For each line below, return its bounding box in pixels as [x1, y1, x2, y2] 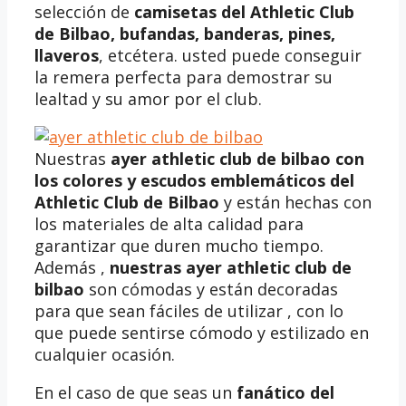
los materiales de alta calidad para [34, 212, 304, 235]
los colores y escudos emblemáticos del [34, 169, 354, 191]
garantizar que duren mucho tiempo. [34, 234, 324, 256]
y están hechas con [219, 190, 372, 213]
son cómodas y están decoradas [84, 277, 338, 300]
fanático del [237, 381, 334, 403]
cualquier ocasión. [34, 343, 175, 365]
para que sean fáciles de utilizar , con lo [34, 299, 343, 322]
